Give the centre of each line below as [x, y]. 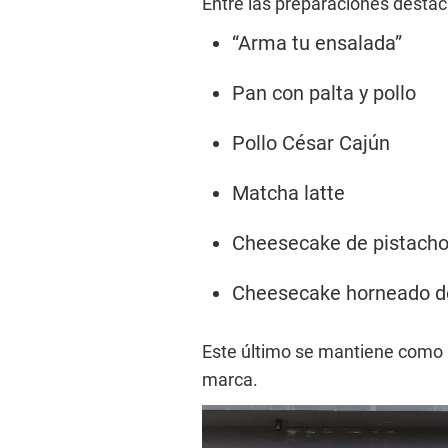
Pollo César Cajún [311, 142]
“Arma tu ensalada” [317, 42]
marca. [230, 379]
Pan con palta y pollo [324, 92]
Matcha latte [288, 192]
